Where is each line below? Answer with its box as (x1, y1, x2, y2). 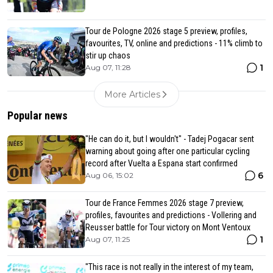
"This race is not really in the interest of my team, (85, 261, 253, 272)
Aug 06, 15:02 (85, 170, 133, 180)
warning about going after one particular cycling (85, 146, 250, 156)
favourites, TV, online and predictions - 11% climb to (85, 38, 263, 48)
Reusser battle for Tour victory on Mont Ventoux (85, 222, 250, 232)
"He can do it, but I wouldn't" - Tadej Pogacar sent (85, 133, 254, 144)
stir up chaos (85, 50, 130, 60)
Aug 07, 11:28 (85, 62, 131, 72)
